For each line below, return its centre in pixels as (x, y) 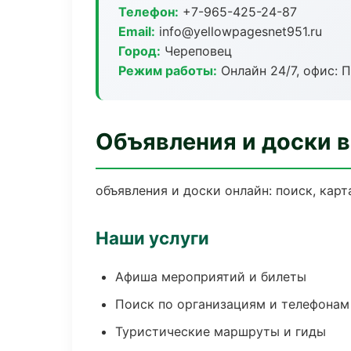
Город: (139, 51)
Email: (137, 31)
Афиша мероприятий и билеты (211, 277)
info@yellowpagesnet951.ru (239, 31)
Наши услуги (152, 238)
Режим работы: (168, 71)
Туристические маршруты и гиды (221, 331)
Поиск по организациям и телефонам (232, 304)
